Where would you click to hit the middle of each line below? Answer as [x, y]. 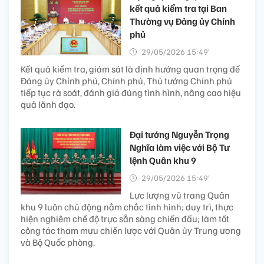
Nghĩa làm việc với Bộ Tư [180, 147]
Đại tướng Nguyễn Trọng [179, 134]
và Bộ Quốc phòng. [58, 242]
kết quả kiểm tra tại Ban [178, 8]
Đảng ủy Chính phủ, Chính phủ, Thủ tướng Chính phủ [126, 80]
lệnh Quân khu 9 [163, 160]
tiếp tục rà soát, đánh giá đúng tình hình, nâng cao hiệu [131, 92]
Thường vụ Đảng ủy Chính [182, 21]
